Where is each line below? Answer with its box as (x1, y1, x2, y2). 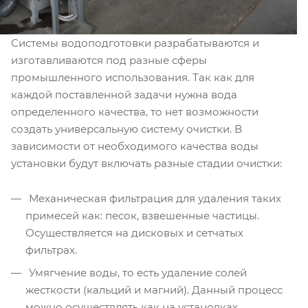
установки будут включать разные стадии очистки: (11, 156, 282, 170)
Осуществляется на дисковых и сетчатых (25, 225, 243, 239)
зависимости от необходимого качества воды (11, 139, 258, 153)
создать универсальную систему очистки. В (11, 122, 242, 135)
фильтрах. (25, 243, 77, 256)
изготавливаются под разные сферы (11, 53, 207, 67)
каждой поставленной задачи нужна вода (11, 87, 237, 101)
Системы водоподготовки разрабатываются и (11, 36, 259, 49)
